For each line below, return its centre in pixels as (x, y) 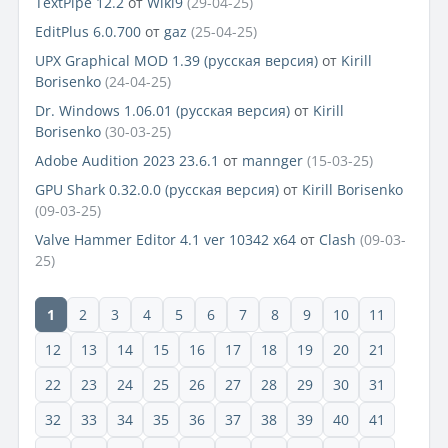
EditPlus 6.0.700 (88, 32)
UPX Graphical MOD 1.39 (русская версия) (176, 61)
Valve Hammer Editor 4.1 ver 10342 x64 (165, 240)
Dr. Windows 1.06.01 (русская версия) (162, 111)
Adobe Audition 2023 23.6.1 (127, 161)
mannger (272, 161)
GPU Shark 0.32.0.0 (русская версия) (157, 190)
